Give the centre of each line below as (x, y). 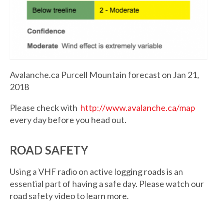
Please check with (45, 108)
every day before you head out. (68, 120)
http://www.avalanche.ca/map (138, 108)
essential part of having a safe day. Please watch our (107, 184)
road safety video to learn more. (69, 196)
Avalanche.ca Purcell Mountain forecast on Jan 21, (104, 75)
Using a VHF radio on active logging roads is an (96, 172)
